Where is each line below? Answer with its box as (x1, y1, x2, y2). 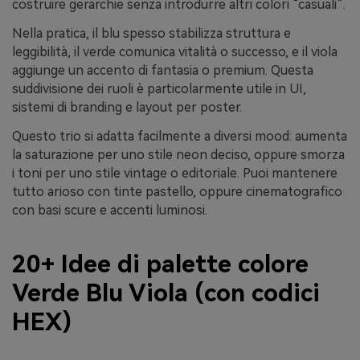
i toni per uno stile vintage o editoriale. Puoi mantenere (12, 165, 337, 181)
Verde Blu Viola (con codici (12, 279, 320, 308)
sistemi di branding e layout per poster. (12, 100, 242, 115)
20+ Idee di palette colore (12, 250, 309, 279)
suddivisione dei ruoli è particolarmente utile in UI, (12, 81, 306, 96)
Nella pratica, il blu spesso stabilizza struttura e (12, 26, 291, 41)
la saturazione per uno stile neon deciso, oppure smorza (12, 146, 345, 162)
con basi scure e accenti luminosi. (12, 202, 207, 218)
